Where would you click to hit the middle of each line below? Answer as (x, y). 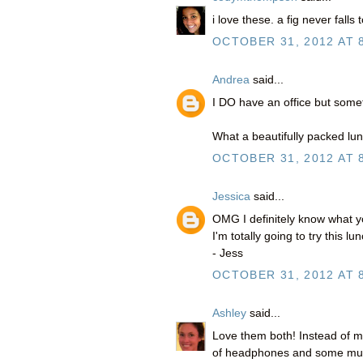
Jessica (231, 197)
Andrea (231, 80)
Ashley (229, 314)
